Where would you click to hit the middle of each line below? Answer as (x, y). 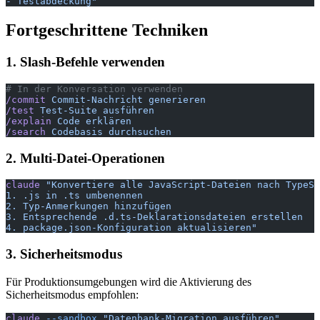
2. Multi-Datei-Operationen (85, 158)
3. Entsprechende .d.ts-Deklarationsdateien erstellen (154, 217)
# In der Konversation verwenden (94, 89)
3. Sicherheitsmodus (64, 254)
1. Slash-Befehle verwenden (85, 62)
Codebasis (74, 131)
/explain (29, 121)
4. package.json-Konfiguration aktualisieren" (131, 228)
